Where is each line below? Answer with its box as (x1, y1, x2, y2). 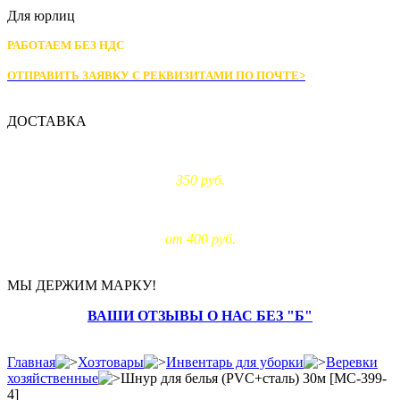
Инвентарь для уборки (166, 354, 304, 370)
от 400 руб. (164, 231, 236, 246)
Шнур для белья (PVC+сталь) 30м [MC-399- (121, 371, 387, 386)
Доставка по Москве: (146, 144, 254, 157)
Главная (7, 354, 55, 370)
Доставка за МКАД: (150, 203, 250, 216)
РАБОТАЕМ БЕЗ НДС (7, 38, 127, 52)
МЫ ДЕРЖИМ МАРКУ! (7, 278, 156, 293)
